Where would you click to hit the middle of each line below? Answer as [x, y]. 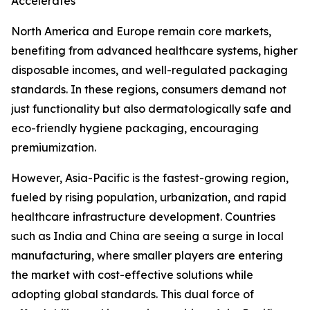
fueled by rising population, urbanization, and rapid [149, 198]
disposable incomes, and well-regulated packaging [149, 70]
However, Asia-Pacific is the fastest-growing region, [150, 178]
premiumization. [54, 148]
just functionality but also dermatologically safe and [151, 109]
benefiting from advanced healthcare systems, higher [154, 51]
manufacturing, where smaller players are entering [147, 256]
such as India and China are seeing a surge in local [147, 236]
